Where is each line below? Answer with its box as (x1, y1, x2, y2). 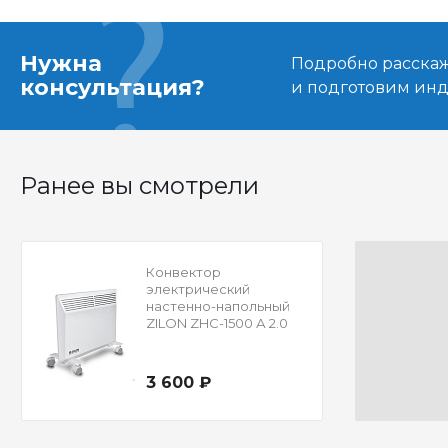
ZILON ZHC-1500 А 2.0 (145, 315, 288, 332)
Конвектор (145, 264, 221, 281)
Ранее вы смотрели (20, 171, 259, 201)
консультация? (20, 74, 205, 102)
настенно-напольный (145, 298, 290, 315)
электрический (145, 281, 250, 298)
